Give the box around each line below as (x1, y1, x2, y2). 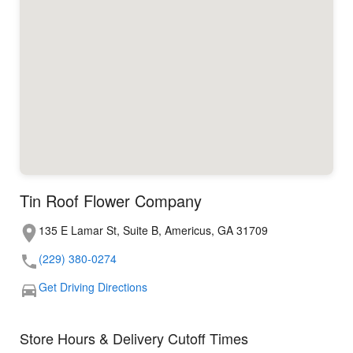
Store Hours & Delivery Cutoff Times (20, 328, 248, 349)
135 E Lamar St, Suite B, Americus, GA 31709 (39, 222, 268, 239)
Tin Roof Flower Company (20, 189, 202, 213)
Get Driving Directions (39, 279, 147, 295)
